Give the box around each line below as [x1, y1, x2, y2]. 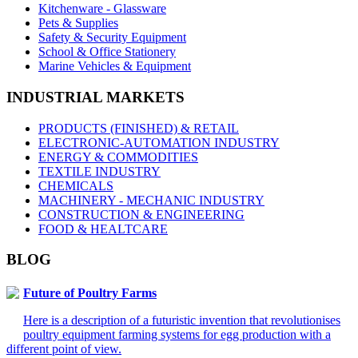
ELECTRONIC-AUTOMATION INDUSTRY [38, 135, 280, 149]
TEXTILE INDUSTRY [38, 164, 161, 178]
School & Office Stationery [38, 45, 176, 59]
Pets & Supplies [38, 16, 118, 30]
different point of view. [6, 341, 121, 356]
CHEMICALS [38, 178, 113, 193]
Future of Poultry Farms [23, 285, 157, 300]
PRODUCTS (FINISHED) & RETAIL [38, 121, 239, 135]
